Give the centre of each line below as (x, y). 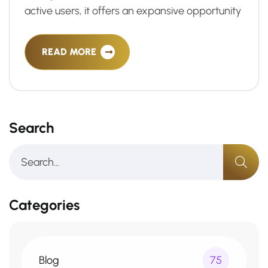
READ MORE (70, 52)
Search (31, 128)
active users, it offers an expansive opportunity (133, 11)
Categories (44, 205)
